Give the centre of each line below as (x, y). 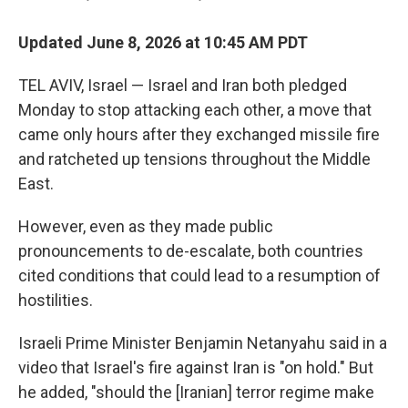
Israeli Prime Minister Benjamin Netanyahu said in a (203, 343)
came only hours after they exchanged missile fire (199, 134)
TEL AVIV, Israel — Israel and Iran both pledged (183, 85)
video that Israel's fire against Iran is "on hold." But (196, 367)
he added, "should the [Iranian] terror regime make (196, 392)
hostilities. (56, 300)
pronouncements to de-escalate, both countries (191, 251)
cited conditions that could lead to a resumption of (199, 275)
